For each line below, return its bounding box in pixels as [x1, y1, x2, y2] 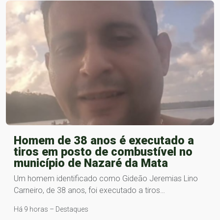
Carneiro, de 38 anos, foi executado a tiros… [14, 186, 165, 195]
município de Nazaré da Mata [14, 156, 168, 170]
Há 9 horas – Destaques [14, 205, 88, 214]
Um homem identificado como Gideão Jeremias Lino [14, 174, 198, 184]
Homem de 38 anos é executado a [14, 134, 194, 148]
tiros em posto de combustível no [14, 145, 192, 159]
